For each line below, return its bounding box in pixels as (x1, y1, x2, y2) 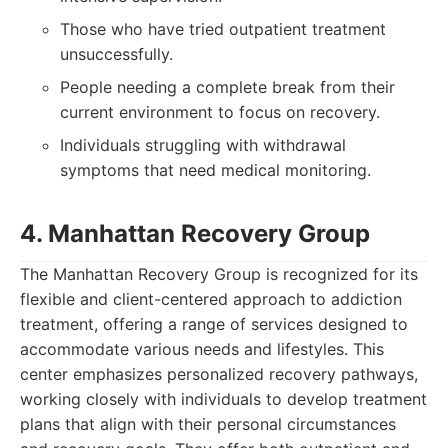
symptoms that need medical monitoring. (60, 160, 371, 180)
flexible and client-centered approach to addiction (20, 289, 402, 309)
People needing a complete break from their (60, 77, 395, 97)
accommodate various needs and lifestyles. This (20, 339, 384, 359)
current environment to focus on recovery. (60, 102, 380, 122)
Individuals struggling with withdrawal (60, 135, 346, 155)
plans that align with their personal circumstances (20, 414, 396, 434)
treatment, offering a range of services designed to (20, 314, 408, 334)
